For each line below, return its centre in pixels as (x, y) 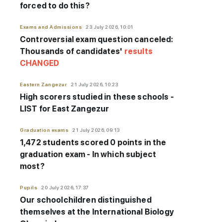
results (138, 52)
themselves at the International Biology (97, 212)
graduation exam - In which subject (88, 155)
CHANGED (40, 63)
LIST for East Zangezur (65, 109)
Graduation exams (44, 130)
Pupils (28, 188)
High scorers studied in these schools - (97, 97)
